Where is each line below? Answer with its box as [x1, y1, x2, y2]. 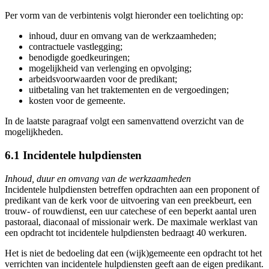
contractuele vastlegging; [29, 41, 122, 52]
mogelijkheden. [5, 127, 63, 138]
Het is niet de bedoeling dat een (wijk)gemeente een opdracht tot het [5, 247, 262, 258]
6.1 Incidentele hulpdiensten [5, 149, 142, 162]
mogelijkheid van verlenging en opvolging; [29, 63, 192, 74]
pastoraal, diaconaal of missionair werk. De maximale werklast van [5, 216, 258, 227]
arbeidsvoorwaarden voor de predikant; [29, 74, 177, 85]
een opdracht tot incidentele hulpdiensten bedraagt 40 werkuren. [5, 227, 247, 238]
